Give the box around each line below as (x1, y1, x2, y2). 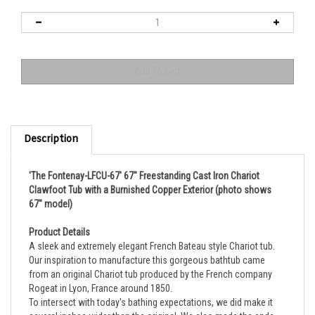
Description (24, 120, 79, 134)
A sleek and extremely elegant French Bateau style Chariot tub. (29, 227, 275, 239)
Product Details (29, 213, 90, 225)
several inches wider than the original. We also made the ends (29, 297, 274, 309)
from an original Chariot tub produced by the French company (29, 255, 272, 267)
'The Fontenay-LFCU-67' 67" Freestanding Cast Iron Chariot (29, 157, 259, 169)
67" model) (29, 185, 72, 197)
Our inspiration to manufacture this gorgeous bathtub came (29, 241, 265, 253)
